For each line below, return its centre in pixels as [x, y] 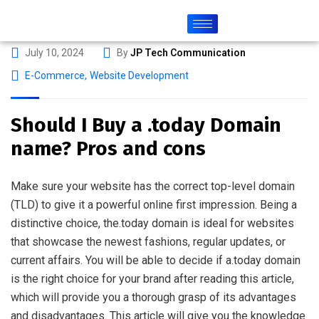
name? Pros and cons [111, 148]
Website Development [139, 75]
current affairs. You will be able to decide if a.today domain [156, 260]
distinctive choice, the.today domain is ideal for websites [152, 223]
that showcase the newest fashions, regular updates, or [148, 242]
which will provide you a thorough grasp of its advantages [153, 297]
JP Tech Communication [188, 53]
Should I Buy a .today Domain [146, 125]
